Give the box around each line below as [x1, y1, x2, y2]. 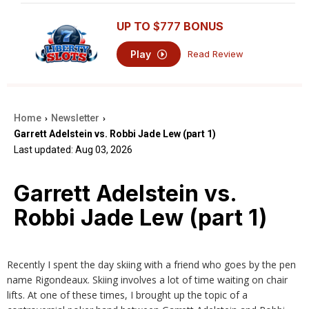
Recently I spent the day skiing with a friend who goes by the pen [7, 258, 296, 271]
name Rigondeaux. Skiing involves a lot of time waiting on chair [7, 273, 288, 286]
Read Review [188, 48, 244, 59]
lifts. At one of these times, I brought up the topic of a [7, 288, 248, 301]
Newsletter [51, 112, 100, 123]
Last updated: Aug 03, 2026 [14, 144, 132, 155]
